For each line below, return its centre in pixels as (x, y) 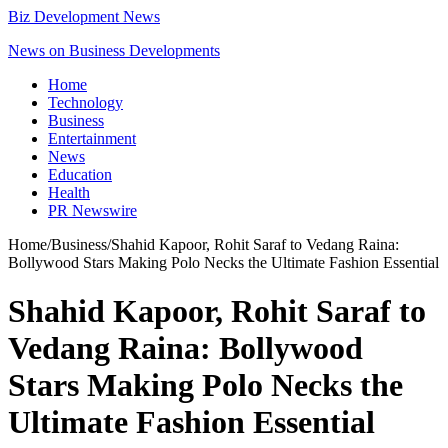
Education (80, 174)
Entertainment (92, 138)
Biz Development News (84, 16)
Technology (85, 102)
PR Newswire (92, 210)
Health (69, 192)
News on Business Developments (114, 50)
